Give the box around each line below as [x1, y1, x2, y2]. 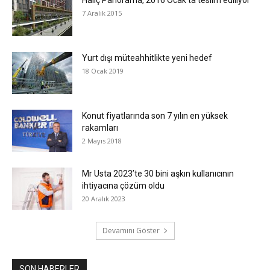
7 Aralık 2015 [82, 8, 122, 18]
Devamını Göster [102, 225, 160, 236]
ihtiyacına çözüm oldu [82, 181, 165, 191]
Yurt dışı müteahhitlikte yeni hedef [82, 53, 212, 63]
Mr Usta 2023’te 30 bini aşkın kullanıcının [82, 169, 234, 179]
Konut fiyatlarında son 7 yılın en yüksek [82, 111, 228, 121]
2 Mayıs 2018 [82, 136, 122, 146]
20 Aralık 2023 [82, 194, 125, 204]
